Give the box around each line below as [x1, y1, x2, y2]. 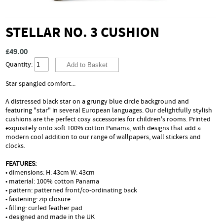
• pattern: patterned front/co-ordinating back [5, 185, 138, 195]
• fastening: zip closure [5, 194, 71, 204]
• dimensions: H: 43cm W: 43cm [5, 167, 95, 177]
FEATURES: [5, 158, 37, 168]
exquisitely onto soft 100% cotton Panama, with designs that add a [5, 123, 201, 133]
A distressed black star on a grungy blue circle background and [5, 96, 189, 106]
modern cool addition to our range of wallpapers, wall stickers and [5, 132, 201, 142]
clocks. [5, 141, 26, 150]
